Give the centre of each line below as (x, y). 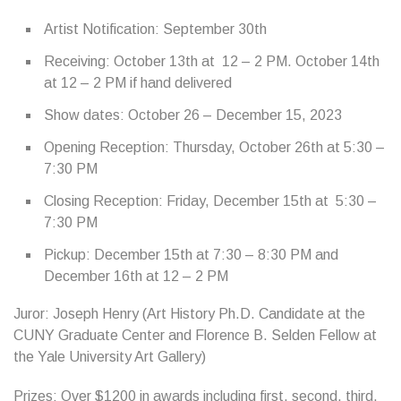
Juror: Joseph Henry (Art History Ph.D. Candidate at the (189, 314)
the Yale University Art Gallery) (110, 357)
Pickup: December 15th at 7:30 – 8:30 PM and (191, 255)
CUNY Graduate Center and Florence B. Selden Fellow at (195, 335)
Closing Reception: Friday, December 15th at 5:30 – (210, 201)
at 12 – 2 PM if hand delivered (138, 83)
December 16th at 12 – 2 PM (136, 276)
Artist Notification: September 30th (155, 29)
